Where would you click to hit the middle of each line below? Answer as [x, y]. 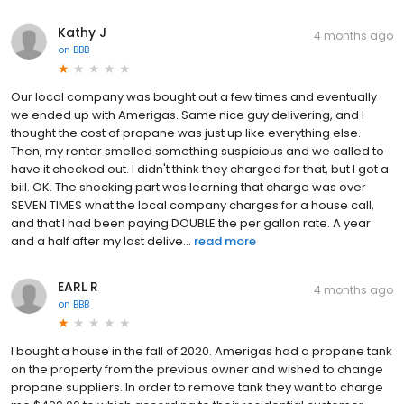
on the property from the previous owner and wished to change [197, 369]
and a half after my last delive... [101, 241]
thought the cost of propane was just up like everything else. [186, 133]
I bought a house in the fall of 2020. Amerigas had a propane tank [202, 351]
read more [225, 241]
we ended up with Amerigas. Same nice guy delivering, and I [188, 115]
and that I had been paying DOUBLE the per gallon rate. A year [191, 223]
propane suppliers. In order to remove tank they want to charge [197, 387]
